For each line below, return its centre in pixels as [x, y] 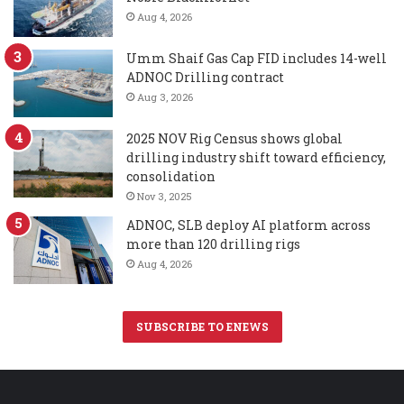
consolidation [171, 177]
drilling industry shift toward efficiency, [256, 158]
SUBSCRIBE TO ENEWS [202, 327]
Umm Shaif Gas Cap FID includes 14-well [257, 59]
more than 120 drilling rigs [213, 244]
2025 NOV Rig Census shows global [234, 139]
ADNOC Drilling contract [205, 78]
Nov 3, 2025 [165, 197]
